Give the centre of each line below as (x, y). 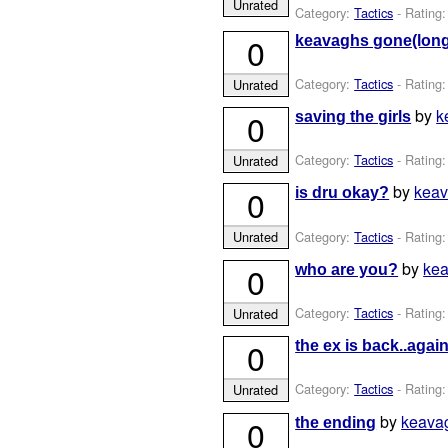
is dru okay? (342, 193)
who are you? (347, 269)
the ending (336, 422)
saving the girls (353, 117)
